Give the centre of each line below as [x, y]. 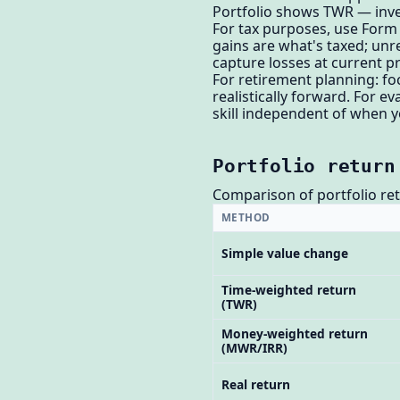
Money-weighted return [294, 334]
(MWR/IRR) [254, 348]
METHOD [246, 218]
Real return [255, 385]
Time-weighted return [288, 290]
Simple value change [284, 254]
